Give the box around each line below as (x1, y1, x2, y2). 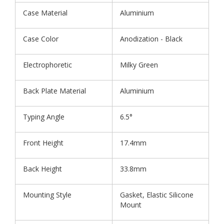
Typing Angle (23, 111, 64, 121)
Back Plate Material (23, 85, 86, 95)
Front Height (23, 137, 63, 147)
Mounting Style (23, 189, 71, 199)
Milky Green (120, 59, 158, 69)
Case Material (23, 7, 67, 17)
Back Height (23, 163, 62, 173)
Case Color (23, 33, 58, 43)
